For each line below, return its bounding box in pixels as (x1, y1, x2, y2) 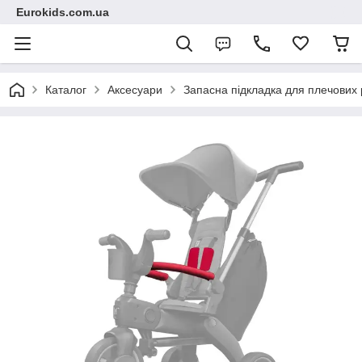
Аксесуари (107, 83, 162, 96)
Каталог (45, 83, 86, 96)
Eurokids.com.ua (16, 6, 109, 19)
